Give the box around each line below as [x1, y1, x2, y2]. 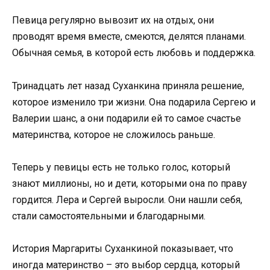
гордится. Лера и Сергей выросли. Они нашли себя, [12, 193, 242, 206]
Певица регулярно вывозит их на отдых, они [12, 14, 214, 27]
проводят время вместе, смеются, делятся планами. [12, 31, 246, 43]
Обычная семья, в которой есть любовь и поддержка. [12, 47, 256, 59]
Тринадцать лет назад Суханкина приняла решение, [12, 80, 244, 92]
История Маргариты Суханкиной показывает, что [12, 243, 233, 255]
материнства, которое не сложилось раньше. [12, 128, 215, 140]
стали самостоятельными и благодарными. [12, 210, 206, 222]
